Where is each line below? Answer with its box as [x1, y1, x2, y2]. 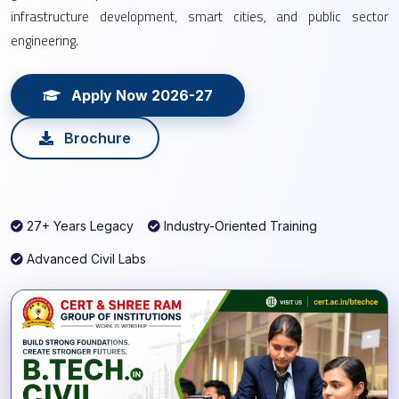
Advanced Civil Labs [23, 251, 146, 266]
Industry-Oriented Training [160, 218, 317, 233]
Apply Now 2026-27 [68, 86, 213, 104]
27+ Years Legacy [23, 218, 134, 233]
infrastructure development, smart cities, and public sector [11, 6, 388, 27]
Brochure [61, 129, 131, 147]
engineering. [11, 30, 78, 51]
